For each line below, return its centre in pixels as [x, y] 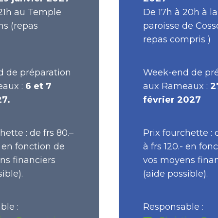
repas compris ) [177, 39]
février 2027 [172, 100]
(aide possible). [175, 174]
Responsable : [173, 207]
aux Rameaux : [177, 86]
